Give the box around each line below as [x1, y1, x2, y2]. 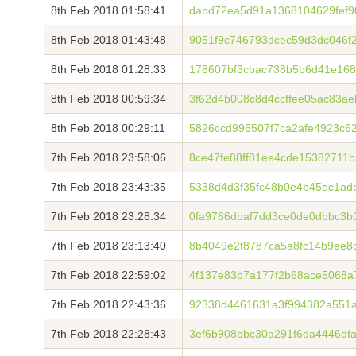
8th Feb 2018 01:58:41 [51, 4, 166, 17]
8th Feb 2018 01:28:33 [51, 63, 166, 75]
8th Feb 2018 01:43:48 [51, 33, 166, 46]
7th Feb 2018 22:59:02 [51, 269, 166, 281]
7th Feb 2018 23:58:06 [51, 151, 166, 164]
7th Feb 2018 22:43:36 [51, 298, 166, 311]
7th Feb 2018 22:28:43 [51, 327, 166, 340]
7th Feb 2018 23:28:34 [51, 210, 166, 222]
